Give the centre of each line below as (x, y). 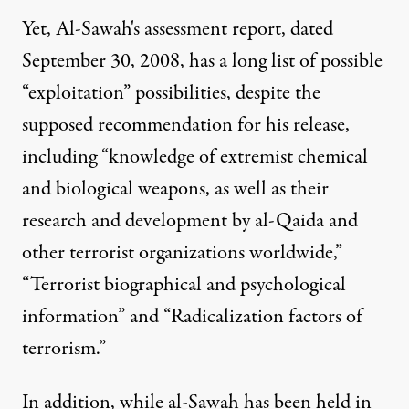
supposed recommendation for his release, (186, 125)
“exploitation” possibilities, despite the (171, 93)
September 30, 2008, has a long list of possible (202, 61)
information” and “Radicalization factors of (192, 317)
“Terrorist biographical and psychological (184, 285)
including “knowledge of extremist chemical (195, 157)
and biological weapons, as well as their (175, 189)
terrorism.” (64, 349)
